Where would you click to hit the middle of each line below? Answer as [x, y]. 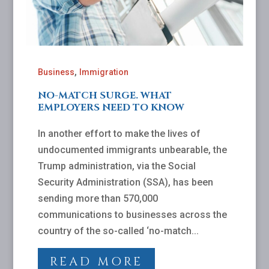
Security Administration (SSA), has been [125, 182]
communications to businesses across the [132, 214]
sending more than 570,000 [98, 198]
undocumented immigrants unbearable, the [132, 150]
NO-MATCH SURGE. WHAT [104, 95]
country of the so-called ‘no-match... [118, 231]
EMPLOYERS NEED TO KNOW [111, 107]
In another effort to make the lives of [119, 133]
